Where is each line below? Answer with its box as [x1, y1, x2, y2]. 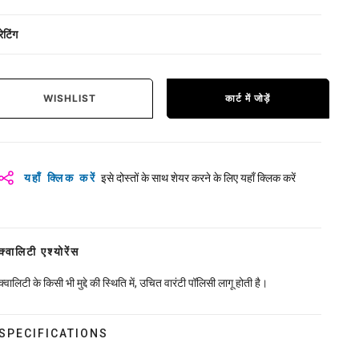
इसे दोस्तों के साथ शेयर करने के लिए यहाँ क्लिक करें [101, 171, 296, 185]
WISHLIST [43, 92, 97, 105]
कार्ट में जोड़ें [225, 92, 271, 105]
